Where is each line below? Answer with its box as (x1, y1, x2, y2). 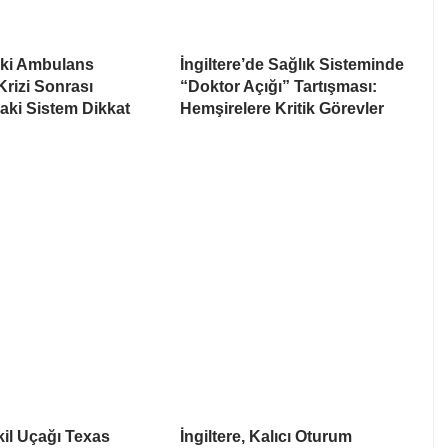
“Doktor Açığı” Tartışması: (180, 78, 377, 96)
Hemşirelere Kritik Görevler (180, 100, 384, 118)
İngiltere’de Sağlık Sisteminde (180, 56, 404, 74)
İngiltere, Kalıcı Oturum (180, 428, 352, 446)
